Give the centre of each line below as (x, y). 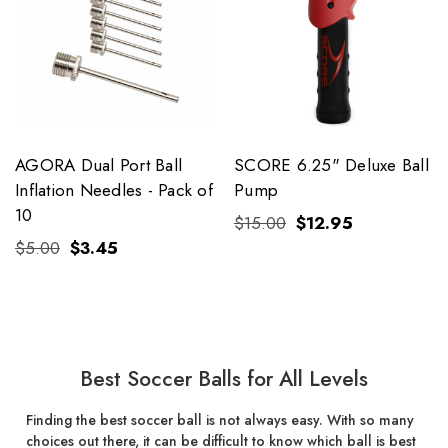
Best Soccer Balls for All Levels (224, 378)
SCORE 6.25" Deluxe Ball (331, 164)
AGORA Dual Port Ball (98, 164)
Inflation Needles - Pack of (114, 189)
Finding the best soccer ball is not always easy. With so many (219, 419)
